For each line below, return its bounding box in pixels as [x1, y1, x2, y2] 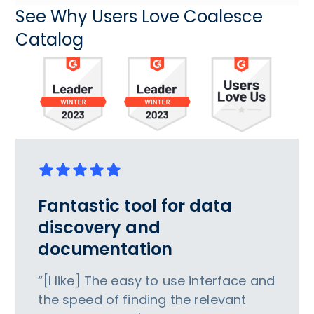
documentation [38, 238, 173, 261]
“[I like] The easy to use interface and [38, 272, 275, 290]
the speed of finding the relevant [38, 291, 247, 309]
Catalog [15, 27, 84, 51]
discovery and [38, 216, 161, 240]
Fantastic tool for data [38, 194, 233, 218]
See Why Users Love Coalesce [15, 4, 264, 28]
